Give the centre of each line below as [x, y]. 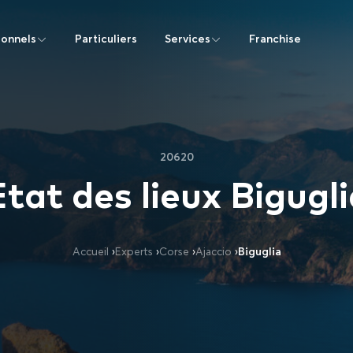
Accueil [90, 252]
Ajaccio [213, 252]
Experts [134, 252]
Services [188, 39]
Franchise [275, 39]
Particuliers [106, 39]
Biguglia [259, 252]
